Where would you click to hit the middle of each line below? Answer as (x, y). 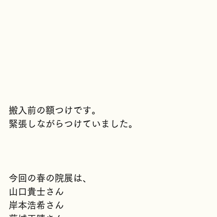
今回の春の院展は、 (50, 199)
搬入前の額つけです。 (55, 131)
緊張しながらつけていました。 (73, 145)
